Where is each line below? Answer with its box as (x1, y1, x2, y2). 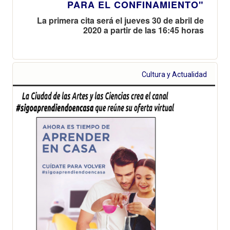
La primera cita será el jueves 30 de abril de (37, 14, 204, 26)
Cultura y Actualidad (142, 70, 207, 79)
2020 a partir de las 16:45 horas (83, 24, 204, 36)
